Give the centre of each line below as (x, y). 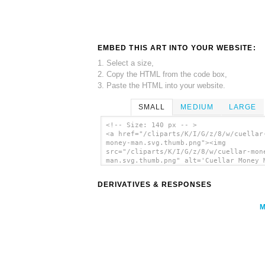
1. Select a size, (126, 63)
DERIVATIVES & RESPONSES (155, 185)
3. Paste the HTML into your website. (161, 85)
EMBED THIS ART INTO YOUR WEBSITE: (177, 48)
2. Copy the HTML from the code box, (162, 74)
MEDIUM (197, 107)
